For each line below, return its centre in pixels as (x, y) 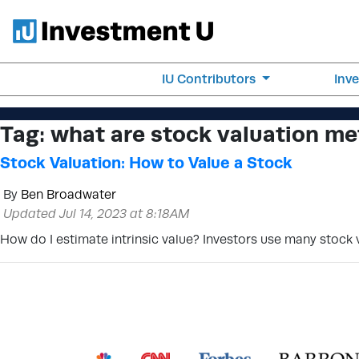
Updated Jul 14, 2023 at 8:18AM (97, 214)
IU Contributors (211, 79)
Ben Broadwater (69, 194)
